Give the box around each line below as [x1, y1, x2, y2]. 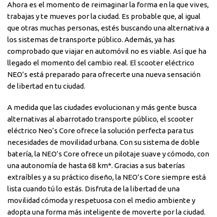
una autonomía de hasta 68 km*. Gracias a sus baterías [7, 161, 185, 170]
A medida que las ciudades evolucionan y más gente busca [7, 103, 197, 111]
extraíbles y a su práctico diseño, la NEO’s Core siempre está [7, 172, 206, 181]
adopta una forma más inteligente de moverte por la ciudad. [7, 207, 205, 216]
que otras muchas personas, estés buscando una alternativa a [7, 23, 209, 32]
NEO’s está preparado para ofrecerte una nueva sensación [7, 70, 201, 78]
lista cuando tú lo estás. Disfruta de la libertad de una [7, 184, 180, 193]
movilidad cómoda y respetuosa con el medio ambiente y [7, 196, 195, 204]
